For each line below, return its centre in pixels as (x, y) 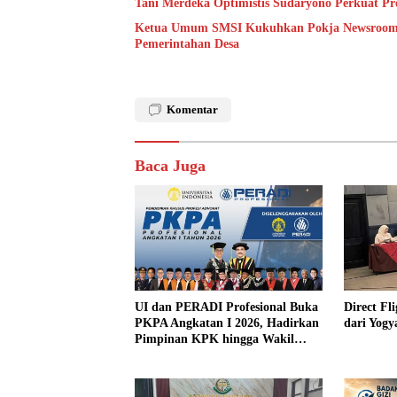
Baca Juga (170, 165)
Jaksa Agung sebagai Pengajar (216, 354)
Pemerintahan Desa (187, 43)
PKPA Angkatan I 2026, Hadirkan (227, 323)
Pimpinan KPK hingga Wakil (214, 339)
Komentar (192, 109)
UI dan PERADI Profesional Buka (226, 307)
